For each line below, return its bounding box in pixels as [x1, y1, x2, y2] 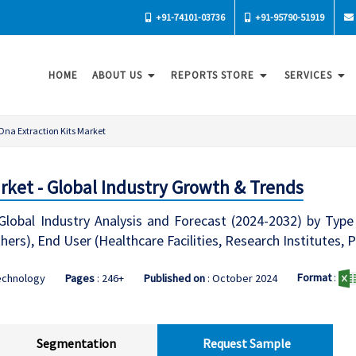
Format [296, 270, 331, 285]
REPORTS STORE [171, 68, 257, 82]
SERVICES [284, 68, 335, 82]
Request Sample [203, 335, 292, 351]
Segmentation [37, 335, 117, 351]
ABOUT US [92, 68, 145, 82]
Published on [143, 271, 205, 286]
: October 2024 [204, 271, 277, 286]
